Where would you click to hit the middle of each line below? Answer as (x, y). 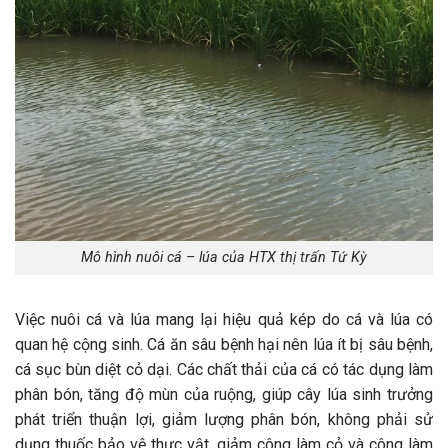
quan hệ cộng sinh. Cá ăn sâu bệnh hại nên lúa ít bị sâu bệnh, (224, 345)
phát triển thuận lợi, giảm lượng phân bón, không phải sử (224, 420)
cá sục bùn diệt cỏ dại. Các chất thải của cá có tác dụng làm (224, 370)
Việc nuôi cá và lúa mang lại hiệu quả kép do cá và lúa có (224, 320)
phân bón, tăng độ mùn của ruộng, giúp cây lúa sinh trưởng (224, 395)
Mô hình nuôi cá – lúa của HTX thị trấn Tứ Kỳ (224, 258)
